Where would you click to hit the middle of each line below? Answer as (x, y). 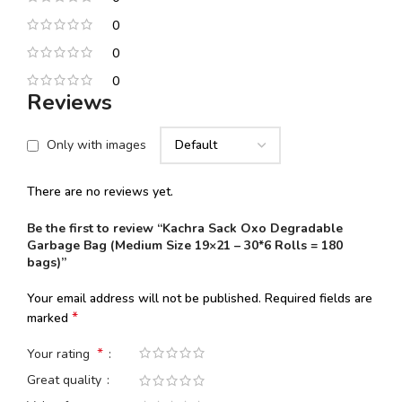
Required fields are (319, 298)
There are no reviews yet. (100, 191)
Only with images (96, 145)
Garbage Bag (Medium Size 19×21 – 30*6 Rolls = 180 (185, 245)
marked (49, 318)
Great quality (66, 380)
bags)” (47, 262)
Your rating (62, 354)
